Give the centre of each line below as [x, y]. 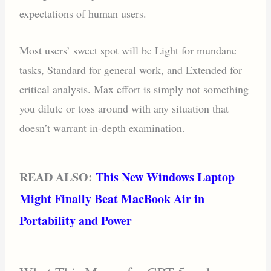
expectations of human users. [83, 13]
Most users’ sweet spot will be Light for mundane [128, 50]
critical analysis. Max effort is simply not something [134, 89]
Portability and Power [76, 221]
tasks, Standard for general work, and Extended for [131, 69]
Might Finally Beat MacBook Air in [112, 199]
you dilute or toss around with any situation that [124, 108]
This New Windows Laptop [165, 177]
